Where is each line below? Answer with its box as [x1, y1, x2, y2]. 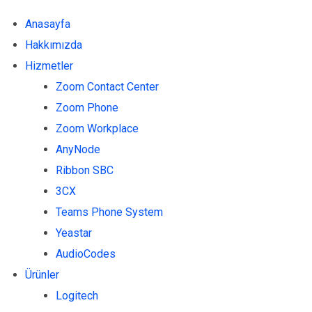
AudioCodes [56, 247, 116, 260]
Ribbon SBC [56, 164, 114, 177]
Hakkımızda [25, 38, 82, 52]
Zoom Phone [56, 101, 118, 114]
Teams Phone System [56, 205, 163, 219]
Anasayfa [25, 17, 70, 31]
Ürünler [25, 268, 59, 281]
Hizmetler [25, 59, 73, 72]
